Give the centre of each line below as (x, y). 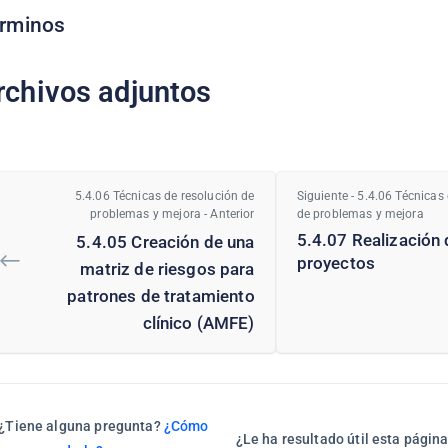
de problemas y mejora (360, 214)
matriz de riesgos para (167, 269)
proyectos (335, 263)
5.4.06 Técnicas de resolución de (164, 196)
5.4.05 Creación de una (165, 242)
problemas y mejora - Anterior (172, 214)
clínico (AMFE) (198, 323)
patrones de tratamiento (161, 296)
